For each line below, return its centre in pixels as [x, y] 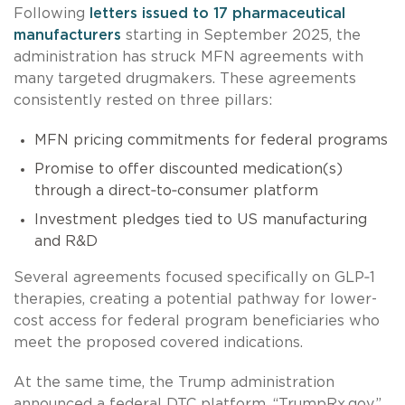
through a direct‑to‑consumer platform [176, 191]
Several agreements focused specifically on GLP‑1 [194, 278]
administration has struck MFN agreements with [188, 57]
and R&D [66, 242]
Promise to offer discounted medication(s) [188, 170]
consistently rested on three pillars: [143, 101]
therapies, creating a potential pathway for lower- [195, 300]
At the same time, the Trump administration [174, 383]
